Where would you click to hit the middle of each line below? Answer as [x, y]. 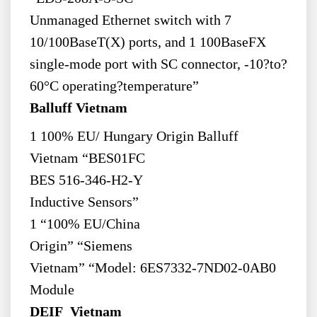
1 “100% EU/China [85, 224]
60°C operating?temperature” [114, 86]
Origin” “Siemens [81, 246]
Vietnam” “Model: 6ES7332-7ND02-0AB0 [152, 268]
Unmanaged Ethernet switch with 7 [130, 21]
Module [52, 290]
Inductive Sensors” [84, 202]
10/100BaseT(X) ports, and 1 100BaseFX [148, 42]
